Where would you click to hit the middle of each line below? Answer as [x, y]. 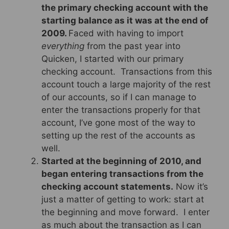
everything [63, 46]
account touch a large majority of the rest [126, 84]
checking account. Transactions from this [127, 71]
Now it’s [191, 186]
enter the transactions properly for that [121, 110]
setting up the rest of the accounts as [118, 135]
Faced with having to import [126, 33]
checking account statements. [107, 186]
